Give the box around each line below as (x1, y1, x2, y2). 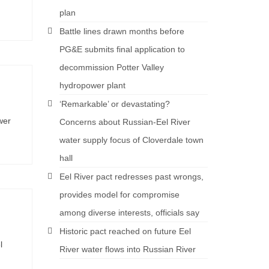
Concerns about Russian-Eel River (59, 117, 190, 127)
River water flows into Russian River (59, 244, 196, 254)
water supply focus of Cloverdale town (59, 135, 204, 145)
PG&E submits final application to (59, 44, 185, 54)
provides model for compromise (59, 190, 180, 199)
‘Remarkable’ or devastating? (59, 99, 170, 109)
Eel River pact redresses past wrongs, (59, 172, 204, 181)
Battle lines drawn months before (59, 26, 184, 36)
